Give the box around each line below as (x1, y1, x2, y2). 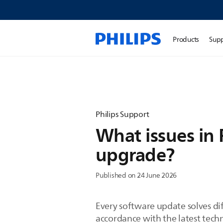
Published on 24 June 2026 (96, 170, 177, 181)
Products (173, 34, 200, 45)
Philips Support (96, 108, 149, 121)
